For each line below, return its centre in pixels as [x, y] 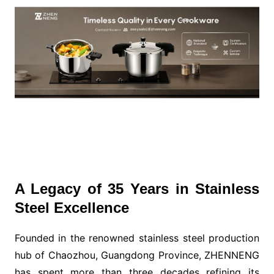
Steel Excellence [72, 207]
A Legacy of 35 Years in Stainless [137, 188]
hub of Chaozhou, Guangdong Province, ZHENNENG [137, 255]
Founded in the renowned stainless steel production [137, 238]
